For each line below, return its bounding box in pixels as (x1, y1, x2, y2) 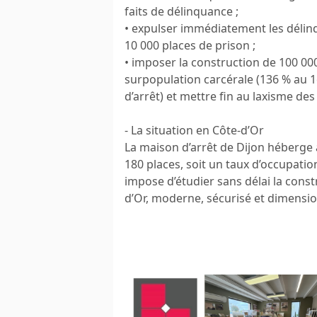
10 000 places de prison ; (125, 37, 255, 53)
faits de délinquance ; (125, 3, 238, 19)
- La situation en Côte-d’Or (125, 122, 264, 138)
